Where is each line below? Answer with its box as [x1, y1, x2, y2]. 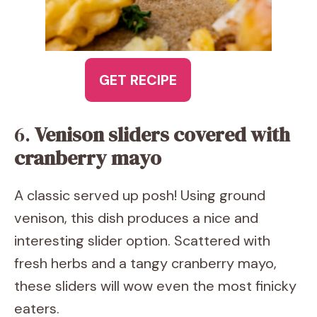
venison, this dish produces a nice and [14, 209, 258, 227]
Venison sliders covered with [35, 121, 290, 148]
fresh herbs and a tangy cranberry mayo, [14, 254, 277, 272]
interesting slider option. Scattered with [14, 231, 270, 250]
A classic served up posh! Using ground [14, 186, 265, 204]
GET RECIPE [99, 71, 177, 89]
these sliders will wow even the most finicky [14, 277, 296, 295]
